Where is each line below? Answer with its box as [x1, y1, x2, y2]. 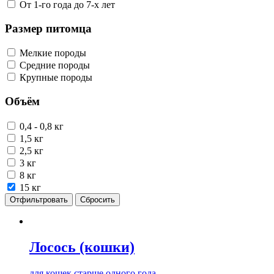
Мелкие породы [20, 48, 86, 59]
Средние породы [20, 60, 90, 71]
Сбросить [80, 194, 115, 204]
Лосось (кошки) [29, 239, 135, 255]
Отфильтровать [10, 194, 68, 204]
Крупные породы [20, 72, 92, 83]
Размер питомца [5, 21, 92, 35]
